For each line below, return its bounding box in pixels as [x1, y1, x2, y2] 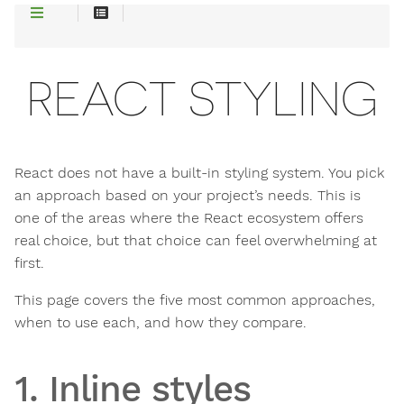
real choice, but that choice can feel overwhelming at [14, 232, 377, 250]
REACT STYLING [26, 72, 378, 126]
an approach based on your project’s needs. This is [14, 187, 361, 205]
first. [14, 254, 44, 272]
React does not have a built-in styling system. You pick [14, 164, 384, 182]
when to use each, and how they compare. [14, 314, 307, 332]
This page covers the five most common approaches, [14, 291, 375, 309]
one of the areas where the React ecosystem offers [14, 209, 363, 227]
